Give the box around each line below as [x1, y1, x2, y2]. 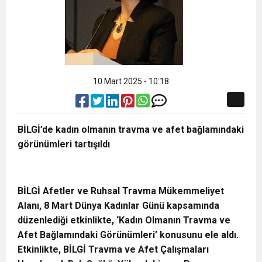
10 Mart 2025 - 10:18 [93, 77, 169, 86]
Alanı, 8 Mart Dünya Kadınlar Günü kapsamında [18, 200, 219, 211]
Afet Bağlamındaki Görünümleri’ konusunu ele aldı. [18, 229, 239, 240]
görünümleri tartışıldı [18, 139, 110, 150]
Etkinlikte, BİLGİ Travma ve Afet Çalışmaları [18, 244, 209, 255]
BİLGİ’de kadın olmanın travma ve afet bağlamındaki [18, 124, 244, 135]
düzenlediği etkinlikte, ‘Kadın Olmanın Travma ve [18, 215, 230, 226]
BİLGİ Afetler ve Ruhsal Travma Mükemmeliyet [18, 185, 224, 196]
